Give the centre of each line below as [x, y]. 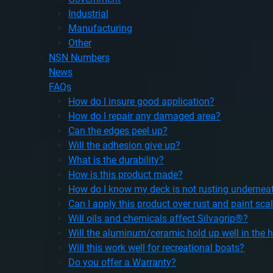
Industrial [88, 14]
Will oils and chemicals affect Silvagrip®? [158, 218]
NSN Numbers [79, 58]
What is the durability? [116, 160]
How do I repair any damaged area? [144, 116]
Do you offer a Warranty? [122, 262]
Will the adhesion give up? [124, 145]
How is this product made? [126, 175]
